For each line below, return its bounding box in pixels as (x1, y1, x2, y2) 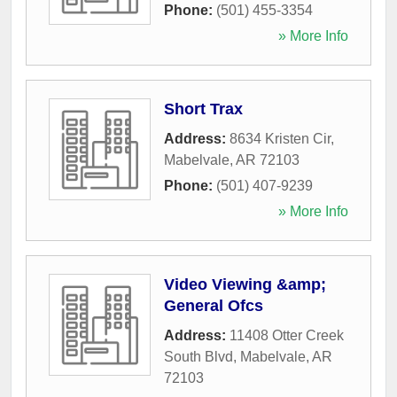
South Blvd (164, 348, 233, 364)
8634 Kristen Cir (230, 130, 331, 146)
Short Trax (164, 99, 243, 118)
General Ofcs (164, 296, 263, 315)
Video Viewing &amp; (164, 275, 326, 293)
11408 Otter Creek (230, 327, 344, 343)
